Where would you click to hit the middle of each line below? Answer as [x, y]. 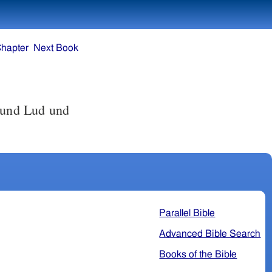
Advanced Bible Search [210, 233]
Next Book [56, 48]
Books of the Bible [198, 254]
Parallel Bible [187, 213]
